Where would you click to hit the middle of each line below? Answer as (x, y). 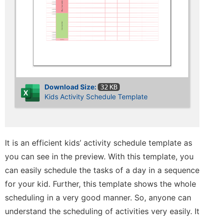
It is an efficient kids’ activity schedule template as (99, 143)
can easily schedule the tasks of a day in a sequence (102, 170)
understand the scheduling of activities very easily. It (102, 211)
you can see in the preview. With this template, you (99, 157)
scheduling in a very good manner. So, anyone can (98, 198)
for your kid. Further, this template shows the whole (100, 184)
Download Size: (71, 87)
